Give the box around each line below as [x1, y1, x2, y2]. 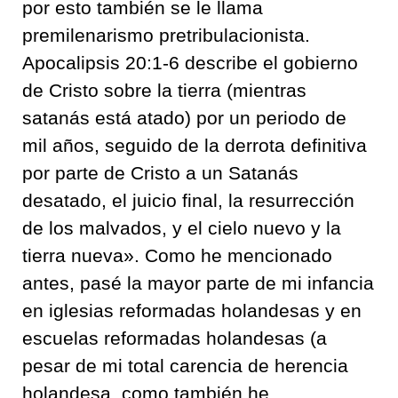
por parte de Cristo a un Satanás [22, 163, 298, 183]
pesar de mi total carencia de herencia [22, 355, 348, 376]
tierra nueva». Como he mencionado [22, 245, 332, 266]
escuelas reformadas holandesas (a [22, 328, 327, 348]
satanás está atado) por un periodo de [22, 107, 346, 128]
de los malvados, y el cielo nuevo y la [22, 218, 341, 238]
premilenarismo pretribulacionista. [22, 25, 310, 45]
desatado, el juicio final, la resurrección [22, 190, 354, 211]
